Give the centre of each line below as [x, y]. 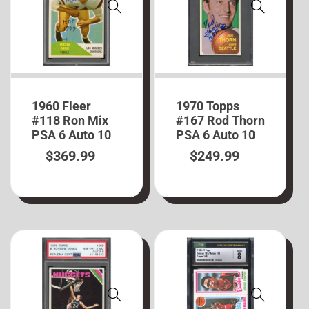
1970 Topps [207, 106]
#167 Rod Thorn [220, 120]
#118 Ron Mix [70, 120]
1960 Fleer [62, 106]
